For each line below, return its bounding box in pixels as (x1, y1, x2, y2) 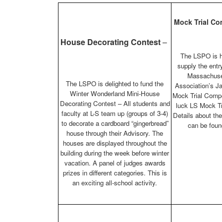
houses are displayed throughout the (62, 138, 167, 148)
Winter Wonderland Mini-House (70, 89, 160, 99)
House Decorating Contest (60, 36, 161, 48)
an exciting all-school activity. (72, 178, 157, 188)
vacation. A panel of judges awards (64, 158, 166, 168)
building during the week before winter (60, 148, 169, 158)
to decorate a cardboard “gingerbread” (61, 118, 168, 128)
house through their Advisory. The (66, 128, 163, 138)
